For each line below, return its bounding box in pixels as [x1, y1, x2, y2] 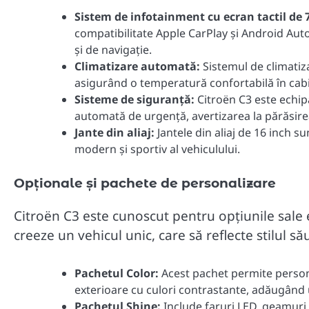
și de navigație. [74, 41, 152, 57]
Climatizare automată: [74, 58, 200, 74]
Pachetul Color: [74, 265, 159, 281]
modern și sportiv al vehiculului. [74, 141, 240, 157]
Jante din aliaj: [74, 124, 154, 140]
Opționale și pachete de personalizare [14, 175, 276, 191]
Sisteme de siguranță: [74, 91, 195, 107]
